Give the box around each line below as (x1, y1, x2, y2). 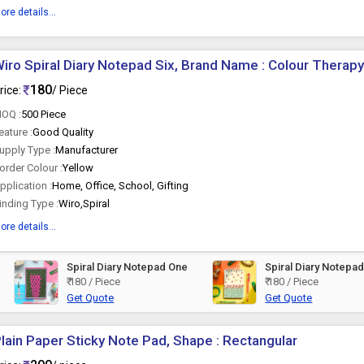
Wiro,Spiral (58, 197, 110, 210)
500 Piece (21, 108, 67, 120)
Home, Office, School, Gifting (52, 180, 189, 192)
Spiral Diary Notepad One (67, 261, 188, 273)
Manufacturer (55, 144, 119, 156)
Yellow (63, 162, 94, 174)
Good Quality (32, 126, 94, 138)
